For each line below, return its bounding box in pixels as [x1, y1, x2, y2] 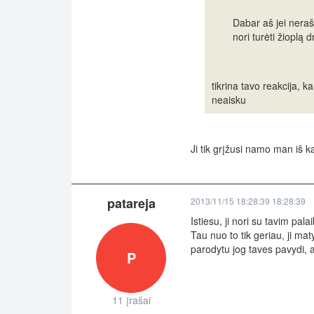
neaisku [212, 93, 246, 107]
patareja [107, 194, 156, 213]
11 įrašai [111, 293, 151, 308]
